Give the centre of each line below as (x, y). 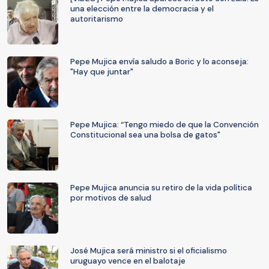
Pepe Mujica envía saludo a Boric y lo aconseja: (159, 62)
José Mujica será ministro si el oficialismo (149, 251)
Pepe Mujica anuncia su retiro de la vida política (161, 188)
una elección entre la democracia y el (142, 9)
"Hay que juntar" (102, 72)
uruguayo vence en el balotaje (128, 261)
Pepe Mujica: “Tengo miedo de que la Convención (165, 125)
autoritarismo (97, 19)
